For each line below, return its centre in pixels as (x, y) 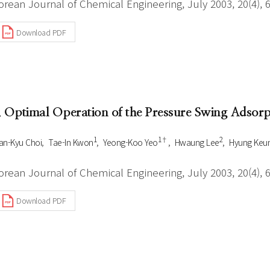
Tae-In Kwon (71, 142)
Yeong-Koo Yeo (130, 142)
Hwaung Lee (197, 142)
